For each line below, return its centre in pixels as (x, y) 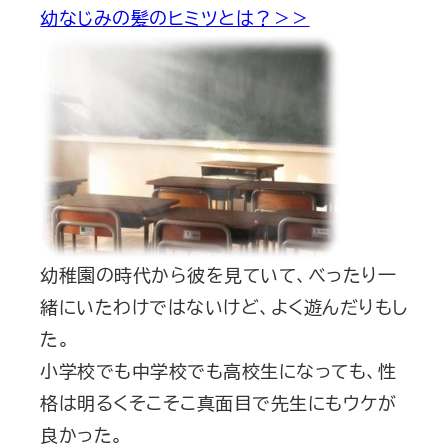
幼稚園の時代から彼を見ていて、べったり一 (218, 274)
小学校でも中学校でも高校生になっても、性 (218, 370)
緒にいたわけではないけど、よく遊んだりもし (224, 306)
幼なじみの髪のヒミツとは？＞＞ (175, 17)
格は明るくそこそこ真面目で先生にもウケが (218, 402)
